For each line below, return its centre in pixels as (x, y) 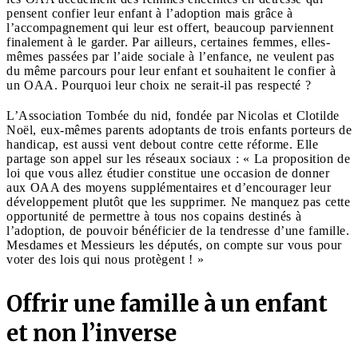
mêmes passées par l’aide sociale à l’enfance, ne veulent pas (171, 56)
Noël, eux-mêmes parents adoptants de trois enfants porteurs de (179, 129)
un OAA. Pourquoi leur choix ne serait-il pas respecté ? (159, 85)
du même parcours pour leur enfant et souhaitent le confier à (171, 70)
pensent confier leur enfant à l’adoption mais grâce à (150, 13)
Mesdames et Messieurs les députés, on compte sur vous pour (174, 245)
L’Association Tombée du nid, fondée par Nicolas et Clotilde (173, 115)
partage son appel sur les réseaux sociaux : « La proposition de (178, 158)
